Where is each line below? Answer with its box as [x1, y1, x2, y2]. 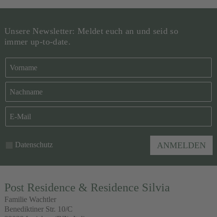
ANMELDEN [157, 140, 206, 150]
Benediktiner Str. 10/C [4, 204, 73, 213]
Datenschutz [15, 140, 53, 149]
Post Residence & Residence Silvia [4, 181, 170, 194]
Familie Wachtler [4, 195, 56, 203]
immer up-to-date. [4, 36, 71, 46]
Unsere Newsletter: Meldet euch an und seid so [4, 26, 179, 36]
